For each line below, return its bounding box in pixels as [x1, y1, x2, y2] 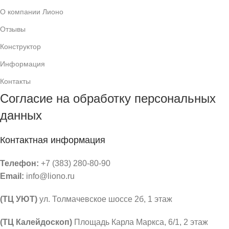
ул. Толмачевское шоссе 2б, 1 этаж [37, 194, 172, 203]
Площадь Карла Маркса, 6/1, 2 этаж [72, 217, 208, 226]
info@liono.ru [24, 171, 75, 180]
